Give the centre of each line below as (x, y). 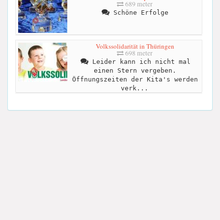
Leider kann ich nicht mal (139, 61)
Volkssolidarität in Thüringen (135, 46)
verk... (134, 88)
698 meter (138, 53)
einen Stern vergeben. (135, 70)
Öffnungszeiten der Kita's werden (135, 79)
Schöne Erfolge (139, 12)
